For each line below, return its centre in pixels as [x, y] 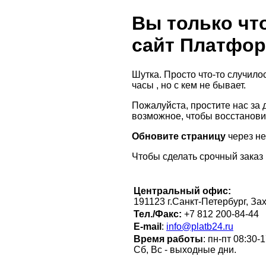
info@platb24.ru [200, 226]
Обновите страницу [179, 136]
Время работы [168, 239]
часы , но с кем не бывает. [189, 85]
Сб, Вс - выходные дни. [185, 249]
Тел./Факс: [159, 214]
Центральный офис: [183, 191]
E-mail [148, 226]
